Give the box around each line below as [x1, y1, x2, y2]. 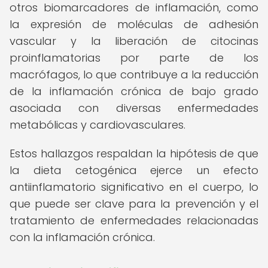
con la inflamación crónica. [10, 230, 155, 245]
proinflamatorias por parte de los [10, 50, 258, 65]
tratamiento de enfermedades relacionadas [10, 213, 258, 228]
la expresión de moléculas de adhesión [10, 17, 258, 32]
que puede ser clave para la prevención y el [10, 196, 258, 211]
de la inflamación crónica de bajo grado [10, 84, 258, 99]
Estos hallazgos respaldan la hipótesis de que [10, 146, 258, 161]
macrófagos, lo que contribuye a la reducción [10, 67, 258, 82]
